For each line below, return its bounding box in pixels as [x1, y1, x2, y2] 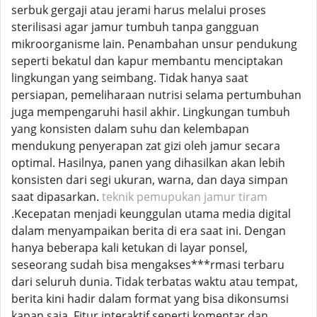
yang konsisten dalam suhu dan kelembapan [11, 121, 249, 137]
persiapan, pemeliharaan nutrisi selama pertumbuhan [11, 87, 301, 103]
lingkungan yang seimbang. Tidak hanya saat [11, 70, 248, 86]
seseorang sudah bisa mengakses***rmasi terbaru [11, 257, 284, 272]
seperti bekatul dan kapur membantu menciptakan [11, 53, 283, 69]
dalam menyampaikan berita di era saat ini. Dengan [11, 223, 286, 238]
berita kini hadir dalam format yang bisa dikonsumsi [11, 291, 289, 306]
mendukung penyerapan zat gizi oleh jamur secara [11, 138, 280, 154]
